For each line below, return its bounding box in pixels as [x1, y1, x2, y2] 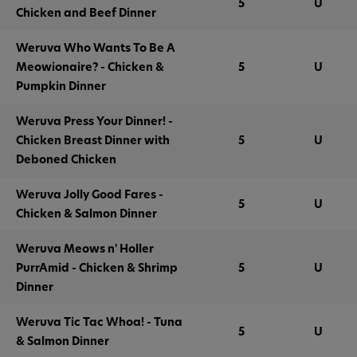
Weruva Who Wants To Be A [16, 40, 175, 55]
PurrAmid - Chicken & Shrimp [16, 260, 178, 275]
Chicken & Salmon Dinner [16, 206, 157, 221]
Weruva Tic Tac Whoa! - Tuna [16, 314, 182, 329]
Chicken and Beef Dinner [16, 5, 156, 20]
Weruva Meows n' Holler [16, 241, 154, 256]
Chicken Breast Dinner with [16, 132, 170, 147]
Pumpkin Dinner [16, 78, 106, 93]
